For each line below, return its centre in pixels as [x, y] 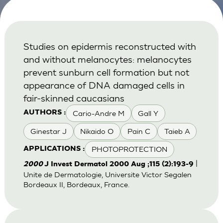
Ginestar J [48, 131]
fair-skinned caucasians [74, 98]
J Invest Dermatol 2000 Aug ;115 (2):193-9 [119, 165]
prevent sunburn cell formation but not [106, 72]
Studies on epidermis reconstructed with [110, 46]
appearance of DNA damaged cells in [104, 85]
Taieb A [177, 131]
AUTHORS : [44, 113]
